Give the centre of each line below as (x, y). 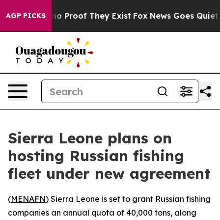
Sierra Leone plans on (90, 138)
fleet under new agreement (109, 173)
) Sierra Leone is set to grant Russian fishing (128, 199)
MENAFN (28, 199)
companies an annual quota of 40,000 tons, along (102, 213)
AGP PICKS (26, 16)
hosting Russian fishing (96, 156)
